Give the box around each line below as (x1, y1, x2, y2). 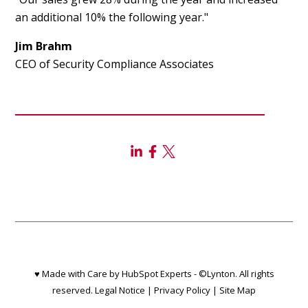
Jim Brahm (15, 38, 73, 54)
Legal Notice (95, 284, 145, 297)
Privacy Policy (154, 284, 210, 297)
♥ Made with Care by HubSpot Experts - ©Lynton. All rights (34, 267, 274, 280)
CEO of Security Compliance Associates (15, 56, 214, 72)
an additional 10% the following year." (15, 10, 209, 25)
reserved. (52, 284, 95, 297)
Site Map (219, 284, 256, 297)
